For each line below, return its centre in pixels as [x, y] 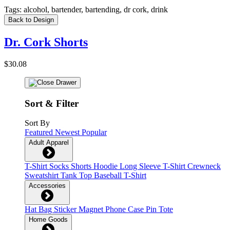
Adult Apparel [49, 143]
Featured [40, 132]
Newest [68, 132]
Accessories [47, 186]
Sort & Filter [52, 103]
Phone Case [126, 209]
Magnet [92, 209]
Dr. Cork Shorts [46, 42]
